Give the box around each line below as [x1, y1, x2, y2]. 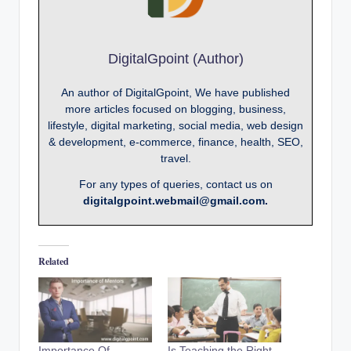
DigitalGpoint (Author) [107, 50, 244, 67]
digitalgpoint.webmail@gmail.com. [83, 194, 268, 207]
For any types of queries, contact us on [78, 177, 273, 190]
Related [38, 255, 69, 269]
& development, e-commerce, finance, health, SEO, [48, 135, 303, 148]
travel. [160, 151, 191, 165]
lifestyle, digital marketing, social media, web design [48, 118, 303, 132]
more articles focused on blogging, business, [65, 102, 286, 115]
